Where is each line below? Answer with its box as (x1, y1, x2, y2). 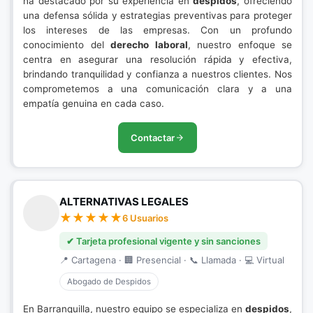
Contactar (131, 132, 175, 143)
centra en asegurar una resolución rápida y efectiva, (23, 54, 292, 65)
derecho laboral (110, 39, 188, 50)
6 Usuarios (122, 212, 168, 224)
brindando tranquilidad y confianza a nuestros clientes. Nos (23, 68, 292, 80)
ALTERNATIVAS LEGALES (59, 195, 189, 208)
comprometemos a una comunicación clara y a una (23, 83, 292, 94)
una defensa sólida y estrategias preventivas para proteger (23, 10, 292, 21)
